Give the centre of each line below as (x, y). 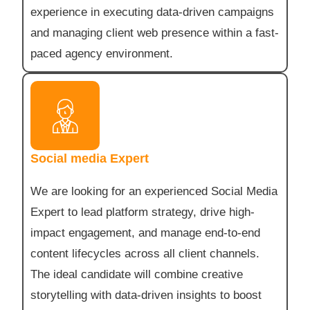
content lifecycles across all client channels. (145, 254)
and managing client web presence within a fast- (155, 33)
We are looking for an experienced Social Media (154, 192)
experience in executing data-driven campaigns (153, 12)
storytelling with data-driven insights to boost (146, 295)
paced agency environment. (102, 54)
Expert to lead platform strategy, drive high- (143, 212)
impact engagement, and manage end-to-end (146, 233)
